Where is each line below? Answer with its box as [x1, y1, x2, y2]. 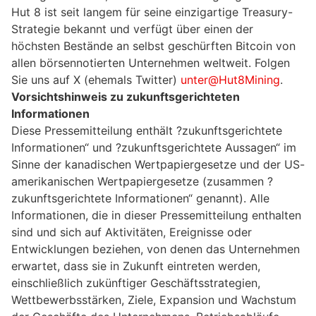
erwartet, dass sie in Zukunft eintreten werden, [11, 259, 260, 274]
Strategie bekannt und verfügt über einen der [11, 22, 253, 37]
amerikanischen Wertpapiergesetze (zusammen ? [11, 174, 273, 189]
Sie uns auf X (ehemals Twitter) [11, 73, 181, 87]
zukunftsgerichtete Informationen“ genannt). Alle [11, 191, 269, 206]
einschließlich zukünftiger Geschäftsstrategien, [11, 276, 260, 291]
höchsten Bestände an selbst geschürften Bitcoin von [11, 39, 296, 54]
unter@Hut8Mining [181, 73, 280, 87]
